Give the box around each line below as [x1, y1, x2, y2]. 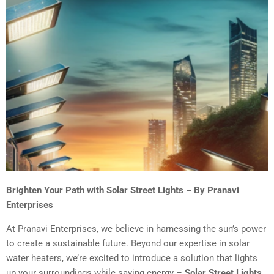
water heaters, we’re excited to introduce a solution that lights [6, 252, 257, 264]
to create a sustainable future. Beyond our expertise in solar [6, 237, 250, 249]
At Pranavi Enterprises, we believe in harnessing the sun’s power [6, 223, 266, 234]
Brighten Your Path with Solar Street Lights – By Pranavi [6, 184, 239, 196]
